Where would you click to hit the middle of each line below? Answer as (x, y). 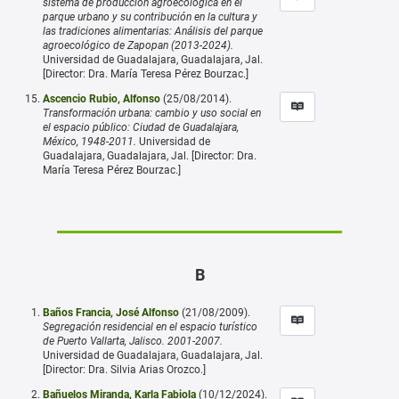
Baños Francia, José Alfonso (111, 312)
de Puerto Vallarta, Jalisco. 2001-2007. (133, 341)
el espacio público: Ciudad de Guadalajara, (141, 127)
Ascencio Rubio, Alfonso (102, 98)
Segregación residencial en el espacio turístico (150, 326)
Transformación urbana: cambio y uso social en (152, 113)
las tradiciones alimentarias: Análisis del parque (153, 31)
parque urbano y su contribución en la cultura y (150, 16)
